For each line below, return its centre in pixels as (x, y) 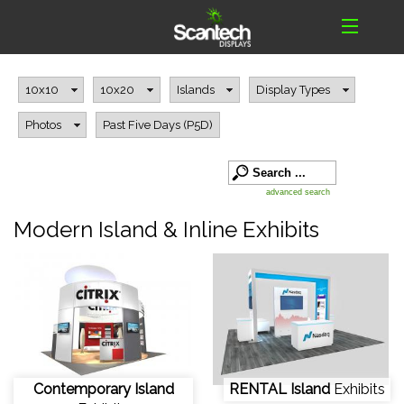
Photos (43, 125)
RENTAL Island (281, 390)
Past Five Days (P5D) (158, 125)
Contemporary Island (103, 390)
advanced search (298, 192)
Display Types (293, 90)
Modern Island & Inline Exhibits (166, 230)
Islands (195, 90)
